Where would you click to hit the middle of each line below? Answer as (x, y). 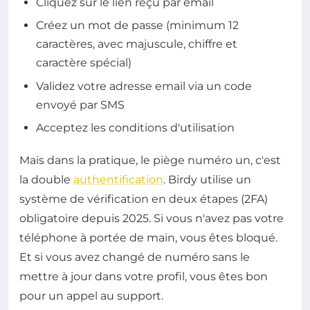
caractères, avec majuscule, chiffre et (137, 44)
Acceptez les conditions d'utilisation (135, 127)
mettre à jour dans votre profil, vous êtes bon (144, 276)
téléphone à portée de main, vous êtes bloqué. (148, 237)
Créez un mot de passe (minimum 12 (137, 26)
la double (46, 179)
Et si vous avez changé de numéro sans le (135, 257)
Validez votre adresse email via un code (144, 86)
